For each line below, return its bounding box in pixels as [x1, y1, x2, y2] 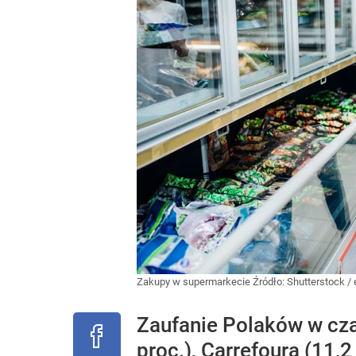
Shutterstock [287, 276, 345, 288]
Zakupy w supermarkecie [137, 276, 253, 288]
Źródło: [253, 276, 287, 288]
